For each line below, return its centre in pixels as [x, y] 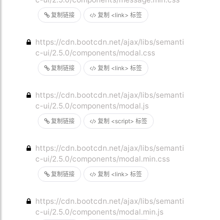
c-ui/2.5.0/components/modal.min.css [103, 159]
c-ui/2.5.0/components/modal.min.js [100, 212]
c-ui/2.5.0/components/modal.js [92, 106]
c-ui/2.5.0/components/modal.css [96, 53]
